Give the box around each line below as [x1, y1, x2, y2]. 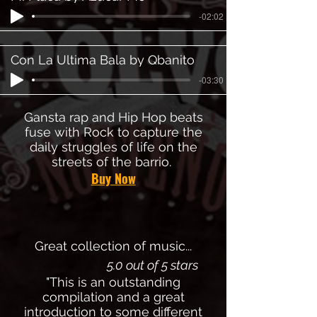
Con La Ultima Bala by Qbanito [11, 52, 195, 67]
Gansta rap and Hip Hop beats [23, 110, 203, 125]
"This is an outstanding [46, 275, 180, 289]
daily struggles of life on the [29, 139, 197, 154]
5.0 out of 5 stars [106, 258, 198, 272]
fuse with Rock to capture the [24, 125, 202, 139]
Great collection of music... [35, 238, 192, 253]
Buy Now [91, 169, 136, 188]
